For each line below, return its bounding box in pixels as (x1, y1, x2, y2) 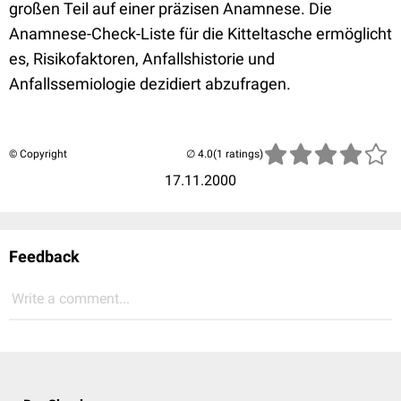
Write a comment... (12, 290, 130, 307)
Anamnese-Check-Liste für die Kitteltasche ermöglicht (9, 24, 392, 43)
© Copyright (9, 148, 67, 160)
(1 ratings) (213, 148, 263, 160)
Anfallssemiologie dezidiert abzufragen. (9, 74, 291, 93)
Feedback (9, 247, 80, 266)
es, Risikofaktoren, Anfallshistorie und (9, 49, 275, 68)
